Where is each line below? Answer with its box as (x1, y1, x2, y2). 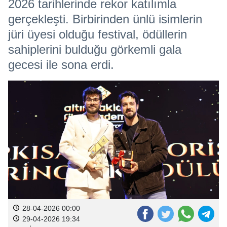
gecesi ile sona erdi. (8, 58, 114, 71)
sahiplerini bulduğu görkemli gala (8, 43, 181, 56)
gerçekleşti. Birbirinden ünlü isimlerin (8, 12, 202, 26)
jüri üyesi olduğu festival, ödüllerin (8, 27, 187, 41)
